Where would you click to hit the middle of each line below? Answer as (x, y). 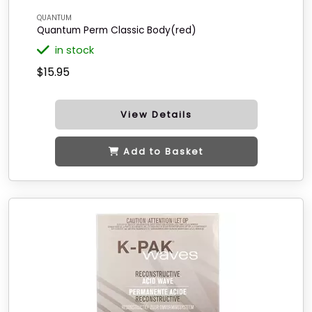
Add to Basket (163, 151)
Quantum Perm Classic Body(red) (117, 30)
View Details (156, 115)
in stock (75, 50)
